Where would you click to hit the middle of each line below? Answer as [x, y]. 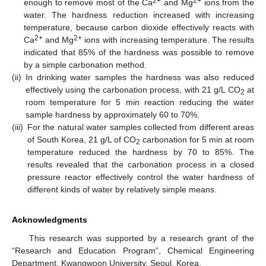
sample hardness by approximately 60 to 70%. [113, 115]
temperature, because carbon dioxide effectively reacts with [139, 28]
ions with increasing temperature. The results [168, 40]
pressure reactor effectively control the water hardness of [141, 177]
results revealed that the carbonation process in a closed [141, 165]
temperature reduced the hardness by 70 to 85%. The [141, 152]
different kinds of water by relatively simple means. [122, 190]
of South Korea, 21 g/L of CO [82, 140]
